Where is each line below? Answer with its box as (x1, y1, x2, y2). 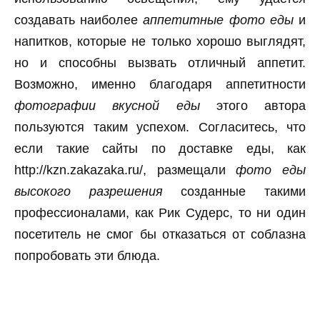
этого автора (199, 98, 306, 113)
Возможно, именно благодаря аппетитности (14, 76, 306, 91)
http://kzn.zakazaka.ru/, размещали (14, 162, 236, 177)
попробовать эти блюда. (14, 248, 160, 263)
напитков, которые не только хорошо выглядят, (14, 34, 306, 49)
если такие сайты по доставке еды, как (14, 141, 306, 156)
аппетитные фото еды (143, 12, 294, 27)
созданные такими (162, 184, 306, 199)
